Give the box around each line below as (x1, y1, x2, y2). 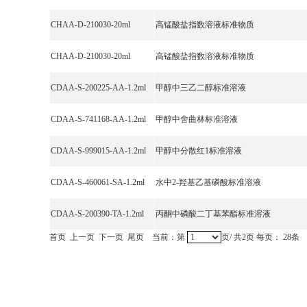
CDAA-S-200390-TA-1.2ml (51, 209, 144, 219)
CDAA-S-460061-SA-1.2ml (51, 177, 145, 187)
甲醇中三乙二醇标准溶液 (156, 83, 246, 93)
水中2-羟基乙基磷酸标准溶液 (156, 177, 261, 187)
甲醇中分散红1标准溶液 (156, 146, 242, 156)
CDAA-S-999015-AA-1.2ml (51, 146, 146, 156)
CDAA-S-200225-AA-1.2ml (51, 83, 146, 93)
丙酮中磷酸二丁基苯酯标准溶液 (156, 209, 271, 219)
